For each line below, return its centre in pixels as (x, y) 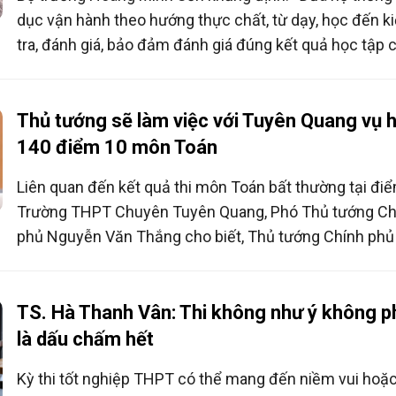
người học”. (56, 70)
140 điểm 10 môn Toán (117, 148)
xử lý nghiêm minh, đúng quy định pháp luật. (169, 286)
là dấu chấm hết (85, 339)
